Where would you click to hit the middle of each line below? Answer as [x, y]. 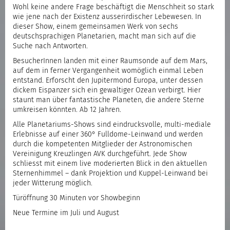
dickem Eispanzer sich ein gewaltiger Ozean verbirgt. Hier [107, 90]
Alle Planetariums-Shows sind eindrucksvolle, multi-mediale [112, 124]
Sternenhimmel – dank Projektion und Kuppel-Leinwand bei [110, 173]
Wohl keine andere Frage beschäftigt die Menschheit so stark [113, 7]
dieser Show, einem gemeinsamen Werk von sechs [95, 26]
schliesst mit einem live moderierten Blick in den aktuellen [110, 164]
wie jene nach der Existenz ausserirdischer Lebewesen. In [107, 17]
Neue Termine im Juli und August [66, 213]
